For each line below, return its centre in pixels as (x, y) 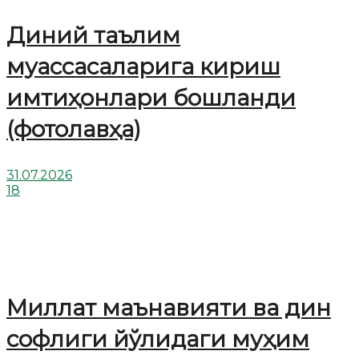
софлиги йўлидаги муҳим (158, 339)
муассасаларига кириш (143, 66)
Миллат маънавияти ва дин (169, 307)
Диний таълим (93, 35)
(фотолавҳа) (74, 129)
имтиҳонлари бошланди (151, 97)
